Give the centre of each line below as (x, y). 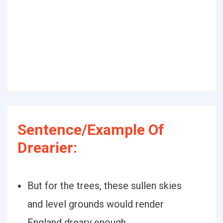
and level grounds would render (96, 204)
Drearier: (47, 148)
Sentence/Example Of (91, 130)
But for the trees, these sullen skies (105, 186)
